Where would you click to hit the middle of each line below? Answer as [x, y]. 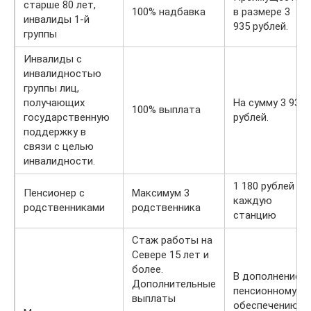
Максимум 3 [161, 193]
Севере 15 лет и [170, 254]
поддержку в [55, 132]
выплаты [154, 298]
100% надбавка [169, 11]
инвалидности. [59, 161]
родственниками [64, 207]
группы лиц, [51, 88]
